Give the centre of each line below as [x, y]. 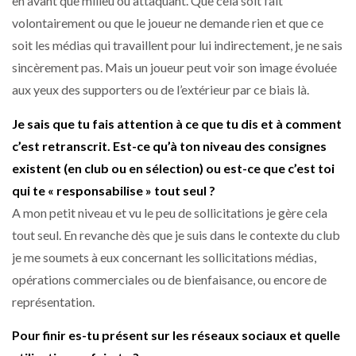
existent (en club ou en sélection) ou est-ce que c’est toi [173, 168]
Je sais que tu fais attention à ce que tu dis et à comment [177, 123]
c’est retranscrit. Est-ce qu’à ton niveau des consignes [169, 145]
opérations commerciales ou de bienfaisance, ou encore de [169, 279]
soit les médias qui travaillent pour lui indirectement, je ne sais [177, 45]
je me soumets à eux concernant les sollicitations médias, [164, 257]
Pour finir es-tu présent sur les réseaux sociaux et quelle [176, 335]
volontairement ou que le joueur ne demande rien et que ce [168, 23]
